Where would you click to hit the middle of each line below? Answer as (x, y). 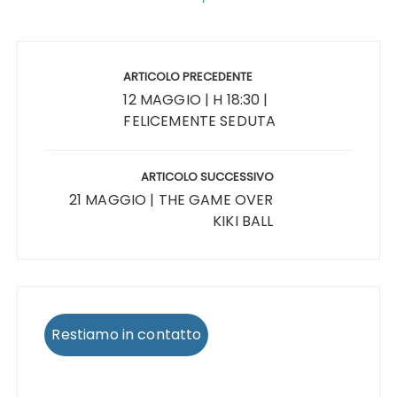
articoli (53, 79)
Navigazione (76, 52)
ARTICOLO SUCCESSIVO (207, 176)
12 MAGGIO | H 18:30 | (196, 99)
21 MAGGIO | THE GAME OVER (171, 199)
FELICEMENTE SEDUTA (200, 121)
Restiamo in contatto (127, 334)
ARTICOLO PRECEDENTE (188, 76)
